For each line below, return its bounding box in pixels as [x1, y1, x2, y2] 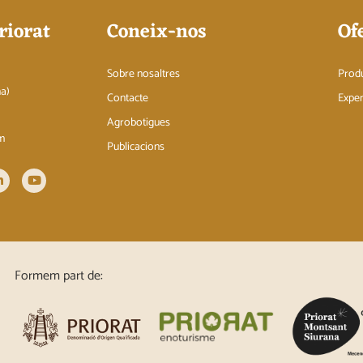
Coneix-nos [107, 15, 207, 49]
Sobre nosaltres [107, 64, 180, 83]
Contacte [107, 88, 148, 108]
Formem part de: [15, 264, 103, 287]
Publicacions [107, 137, 164, 156]
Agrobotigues [107, 113, 170, 132]
